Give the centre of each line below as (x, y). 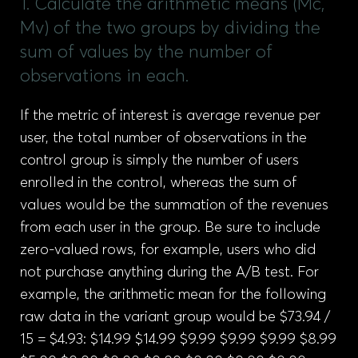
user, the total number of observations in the (163, 138)
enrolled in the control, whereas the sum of (158, 183)
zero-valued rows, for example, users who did (168, 250)
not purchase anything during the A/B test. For (169, 272)
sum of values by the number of (146, 53)
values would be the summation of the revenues (174, 205)
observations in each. (104, 77)
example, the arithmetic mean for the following (173, 295)
